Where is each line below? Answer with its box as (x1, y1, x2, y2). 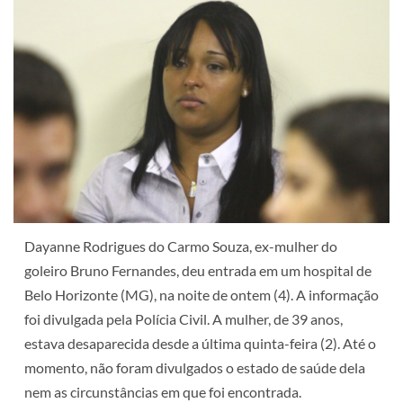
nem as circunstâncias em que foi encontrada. (24, 382, 301, 400)
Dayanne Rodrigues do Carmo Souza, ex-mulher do (24, 237, 337, 255)
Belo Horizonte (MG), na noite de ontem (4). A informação (24, 285, 379, 303)
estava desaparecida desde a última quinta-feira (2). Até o (24, 334, 376, 352)
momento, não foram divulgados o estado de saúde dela (24, 358, 365, 376)
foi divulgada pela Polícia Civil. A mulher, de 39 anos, (24, 309, 343, 327)
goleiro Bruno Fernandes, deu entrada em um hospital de (24, 261, 372, 279)
